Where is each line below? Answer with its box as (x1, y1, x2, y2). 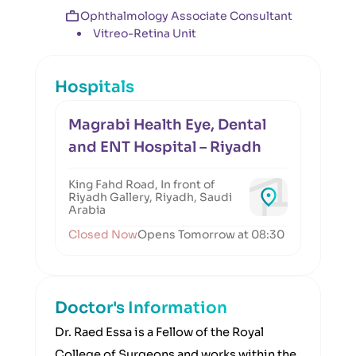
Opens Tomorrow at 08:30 (137, 227, 284, 242)
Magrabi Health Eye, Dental (68, 116, 266, 133)
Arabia (68, 203, 106, 217)
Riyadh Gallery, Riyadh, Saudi (68, 190, 232, 204)
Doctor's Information (55, 298, 227, 318)
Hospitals (55, 77, 134, 97)
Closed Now (68, 227, 137, 242)
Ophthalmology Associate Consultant (79, 9, 292, 23)
